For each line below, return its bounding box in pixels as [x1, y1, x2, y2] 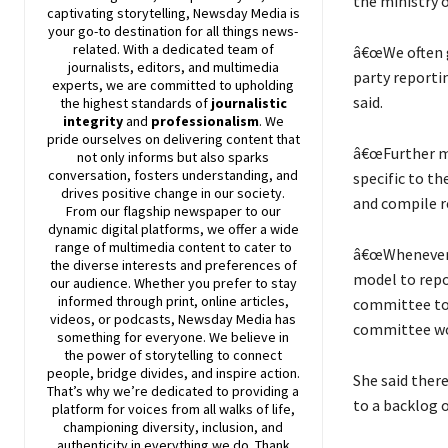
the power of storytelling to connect [64, 346, 283, 365]
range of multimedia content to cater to [54, 238, 292, 257]
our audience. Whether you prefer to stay [49, 274, 297, 293]
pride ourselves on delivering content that [46, 130, 300, 149]
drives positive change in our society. [61, 184, 286, 203]
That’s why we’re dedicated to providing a [47, 382, 300, 401]
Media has [233, 310, 297, 329]
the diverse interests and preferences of [49, 256, 297, 275]
